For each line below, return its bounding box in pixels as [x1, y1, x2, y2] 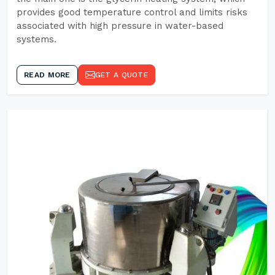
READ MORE [24, 71, 71, 79]
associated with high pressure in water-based [17, 20, 223, 31]
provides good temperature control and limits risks [17, 7, 247, 18]
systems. [17, 34, 56, 45]
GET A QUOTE [95, 71, 148, 79]
